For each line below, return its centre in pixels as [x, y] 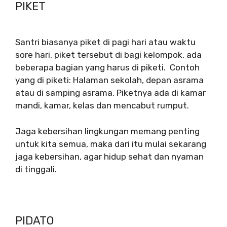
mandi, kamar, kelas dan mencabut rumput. [102, 106]
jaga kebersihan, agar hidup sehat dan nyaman [109, 156]
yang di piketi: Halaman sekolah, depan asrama [109, 80]
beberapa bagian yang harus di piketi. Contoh [107, 68]
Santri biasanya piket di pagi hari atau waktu [105, 42]
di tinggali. [36, 169]
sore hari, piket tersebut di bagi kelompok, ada [108, 55]
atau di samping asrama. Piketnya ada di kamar [110, 93]
